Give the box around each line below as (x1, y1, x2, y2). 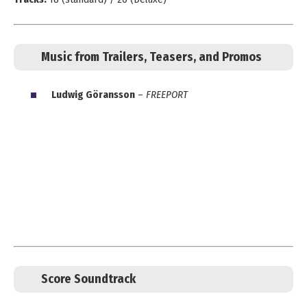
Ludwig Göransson (51, 88, 135, 101)
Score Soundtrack (41, 271, 136, 287)
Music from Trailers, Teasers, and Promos (41, 49, 262, 64)
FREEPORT (146, 88, 188, 101)
